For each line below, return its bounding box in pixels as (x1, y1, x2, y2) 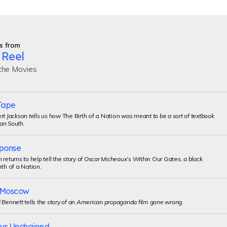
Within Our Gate (132, 155, 178, 163)
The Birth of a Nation (62, 112, 120, 120)
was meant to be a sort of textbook (120, 112, 214, 120)
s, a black (177, 155, 203, 163)
